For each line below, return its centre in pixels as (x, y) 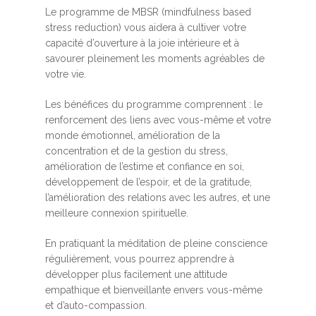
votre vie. (67, 74)
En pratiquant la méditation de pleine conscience (156, 244)
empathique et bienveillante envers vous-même (154, 290)
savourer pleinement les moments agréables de (155, 59)
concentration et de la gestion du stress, (136, 151)
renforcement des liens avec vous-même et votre (158, 120)
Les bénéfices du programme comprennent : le (154, 105)
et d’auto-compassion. (97, 306)
